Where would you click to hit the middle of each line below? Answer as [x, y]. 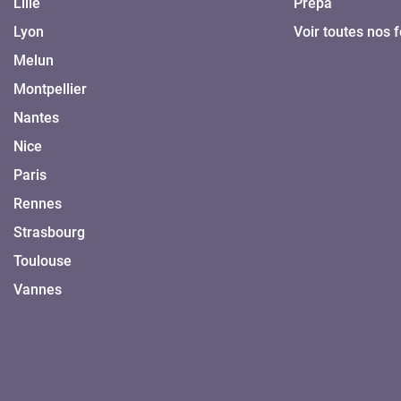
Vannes [38, 289]
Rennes [38, 203]
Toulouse [43, 260]
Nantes [36, 117]
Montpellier [50, 89]
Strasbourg [49, 232]
